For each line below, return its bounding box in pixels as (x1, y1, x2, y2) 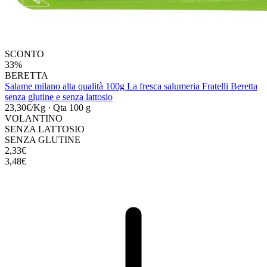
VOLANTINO (5, 113, 63, 123)
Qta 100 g (53, 102, 91, 113)
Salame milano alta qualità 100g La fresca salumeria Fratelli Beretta (5, 80, 257, 91)
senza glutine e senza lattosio (5, 91, 113, 102)
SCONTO (5, 48, 44, 59)
